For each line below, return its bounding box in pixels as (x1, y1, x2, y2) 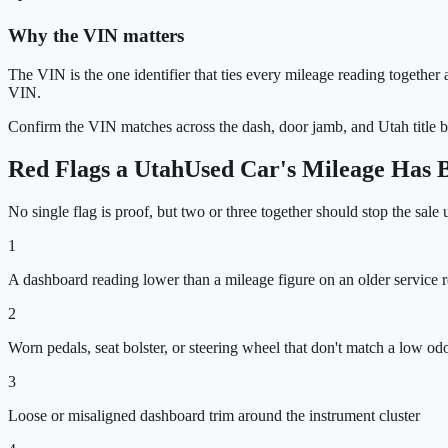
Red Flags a (8, 155, 134, 182)
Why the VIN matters (8, 25, 184, 47)
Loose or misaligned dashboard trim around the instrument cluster (8, 406, 420, 424)
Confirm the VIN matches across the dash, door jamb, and (8, 117, 378, 135)
